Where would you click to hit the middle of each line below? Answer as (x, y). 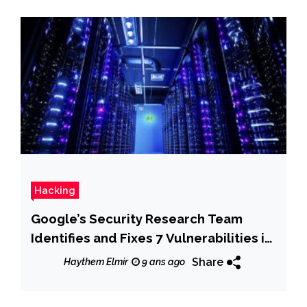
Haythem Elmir (96, 262)
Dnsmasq (60, 257)
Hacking (55, 190)
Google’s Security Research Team (137, 218)
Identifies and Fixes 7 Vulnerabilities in (151, 237)
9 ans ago (162, 262)
